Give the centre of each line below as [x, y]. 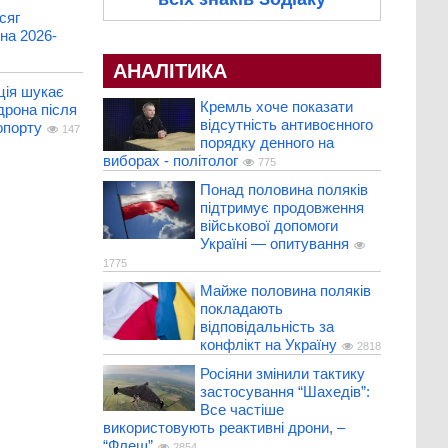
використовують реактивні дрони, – [223, 428]
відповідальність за [266, 327]
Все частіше [241, 410]
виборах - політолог [170, 161]
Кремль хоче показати [276, 107]
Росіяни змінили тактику [282, 374]
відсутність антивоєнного [286, 125]
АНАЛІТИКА [169, 71]
